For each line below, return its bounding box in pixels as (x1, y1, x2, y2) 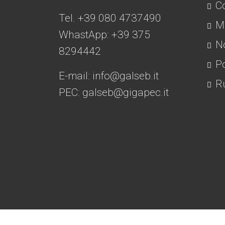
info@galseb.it (92, 70, 159, 82)
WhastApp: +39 (59, 29, 132, 41)
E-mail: (59, 70, 92, 82)
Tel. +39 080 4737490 (59, 12, 161, 24)
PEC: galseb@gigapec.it (59, 86, 169, 98)
